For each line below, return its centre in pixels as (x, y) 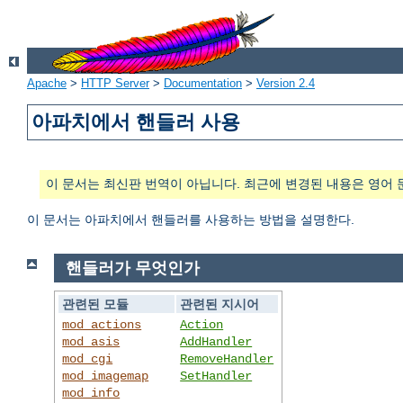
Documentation (203, 84)
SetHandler (216, 376)
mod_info (91, 393)
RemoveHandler (227, 358)
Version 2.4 (286, 84)
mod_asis (91, 341)
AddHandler (216, 341)
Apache (47, 84)
